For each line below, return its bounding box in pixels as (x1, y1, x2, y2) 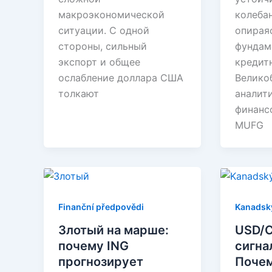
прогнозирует (58, 254, 143, 269)
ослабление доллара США (58, 72, 183, 84)
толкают (58, 87, 99, 100)
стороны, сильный (58, 40, 147, 53)
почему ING (58, 238, 129, 253)
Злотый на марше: (58, 222, 169, 237)
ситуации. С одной (58, 24, 149, 37)
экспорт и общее (58, 56, 140, 69)
